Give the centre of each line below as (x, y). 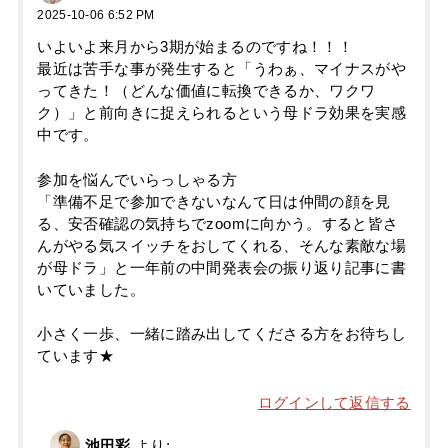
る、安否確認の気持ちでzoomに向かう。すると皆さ (218, 223)
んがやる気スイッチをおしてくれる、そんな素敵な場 (222, 245)
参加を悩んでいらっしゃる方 (137, 179)
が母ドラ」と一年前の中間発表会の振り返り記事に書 (222, 267)
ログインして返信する (334, 403)
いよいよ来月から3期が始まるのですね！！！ (195, 47)
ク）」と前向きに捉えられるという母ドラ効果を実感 (222, 113)
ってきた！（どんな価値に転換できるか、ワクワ (206, 91)
